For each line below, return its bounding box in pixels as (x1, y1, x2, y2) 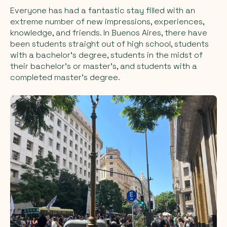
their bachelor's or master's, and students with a (10, 60, 197, 71)
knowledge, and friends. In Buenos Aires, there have (10, 27, 207, 38)
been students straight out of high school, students (10, 38, 209, 49)
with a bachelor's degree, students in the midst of (10, 49, 203, 60)
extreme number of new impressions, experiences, (10, 16, 204, 27)
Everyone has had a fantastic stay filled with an (10, 5, 195, 16)
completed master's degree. (10, 71, 120, 83)
